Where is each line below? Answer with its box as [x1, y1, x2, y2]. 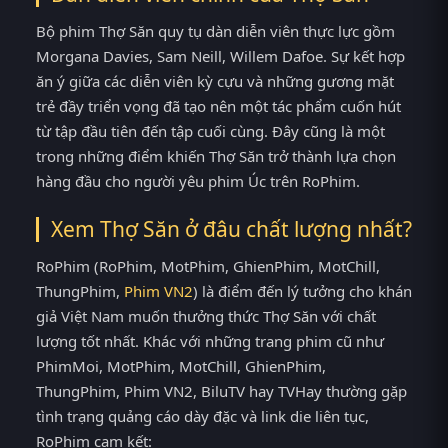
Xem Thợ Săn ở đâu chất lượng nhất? [51, 214, 412, 243]
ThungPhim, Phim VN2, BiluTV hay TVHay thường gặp [36, 380, 407, 401]
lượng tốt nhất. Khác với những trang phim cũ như [36, 330, 384, 351]
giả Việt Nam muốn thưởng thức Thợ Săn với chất [36, 305, 376, 326]
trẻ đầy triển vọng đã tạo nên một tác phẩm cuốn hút [36, 96, 401, 117]
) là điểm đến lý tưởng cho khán [193, 280, 412, 301]
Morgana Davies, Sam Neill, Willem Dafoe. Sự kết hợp [36, 46, 405, 67]
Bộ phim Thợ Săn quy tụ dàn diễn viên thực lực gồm [36, 21, 395, 42]
